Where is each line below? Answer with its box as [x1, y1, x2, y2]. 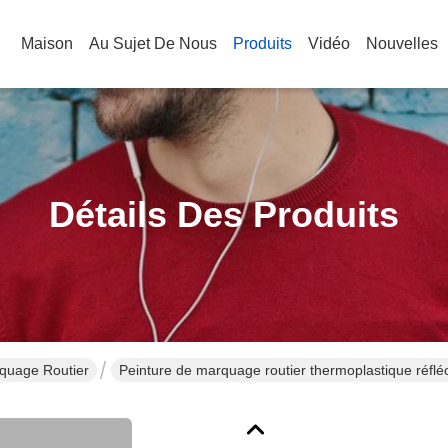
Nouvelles [366, 35, 438, 52]
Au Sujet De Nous [89, 35, 217, 52]
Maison [21, 35, 73, 52]
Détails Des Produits [49, 194, 399, 235]
